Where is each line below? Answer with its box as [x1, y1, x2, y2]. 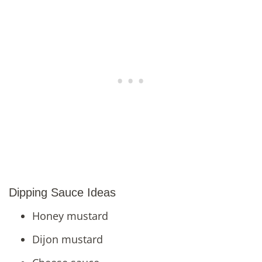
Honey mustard [32, 208, 108, 223]
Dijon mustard [32, 232, 103, 246]
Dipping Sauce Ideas [9, 185, 116, 199]
